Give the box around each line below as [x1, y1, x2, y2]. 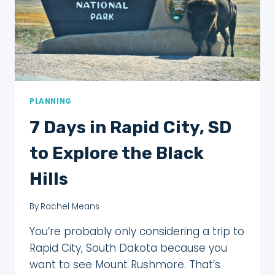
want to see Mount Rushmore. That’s [29, 257, 220, 273]
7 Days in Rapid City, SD [29, 117, 231, 137]
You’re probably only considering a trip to [29, 224, 244, 239]
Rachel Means [41, 201, 100, 213]
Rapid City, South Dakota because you [29, 241, 227, 256]
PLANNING [29, 96, 72, 106]
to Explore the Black [29, 142, 204, 163]
